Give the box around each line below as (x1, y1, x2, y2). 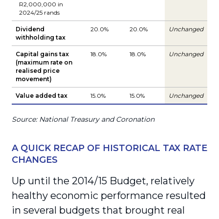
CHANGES (12, 154, 58, 165)
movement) (16, 75, 52, 83)
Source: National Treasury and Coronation (12, 115, 154, 124)
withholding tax (16, 34, 66, 41)
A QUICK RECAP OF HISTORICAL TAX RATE (12, 142, 207, 153)
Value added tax (16, 92, 67, 99)
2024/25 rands (19, 9, 60, 16)
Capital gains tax (16, 50, 69, 58)
